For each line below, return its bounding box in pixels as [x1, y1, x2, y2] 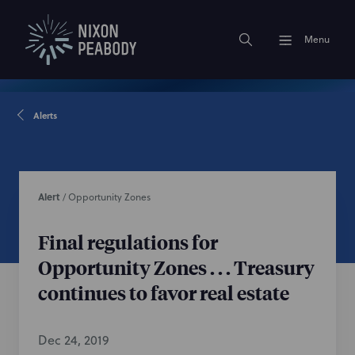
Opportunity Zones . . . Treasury [38, 254, 315, 280]
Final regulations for [38, 229, 218, 254]
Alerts [32, 109, 57, 122]
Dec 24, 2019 [38, 331, 109, 349]
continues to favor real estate [38, 280, 289, 305]
